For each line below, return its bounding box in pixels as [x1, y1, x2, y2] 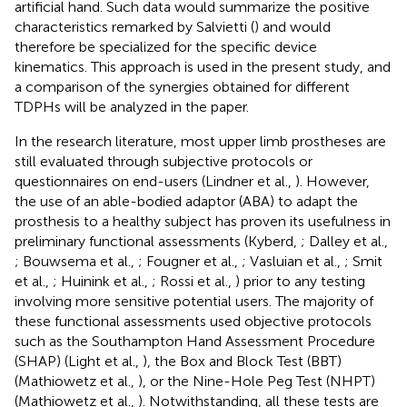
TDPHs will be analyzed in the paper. [15, 97, 249, 115]
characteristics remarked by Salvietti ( [15, 17, 254, 35]
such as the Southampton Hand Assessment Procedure [15, 332, 375, 350]
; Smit [344, 252, 382, 270]
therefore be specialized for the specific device [15, 37, 317, 55]
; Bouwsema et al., [15, 252, 138, 270]
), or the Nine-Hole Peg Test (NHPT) [138, 372, 375, 390]
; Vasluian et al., [242, 252, 344, 270]
